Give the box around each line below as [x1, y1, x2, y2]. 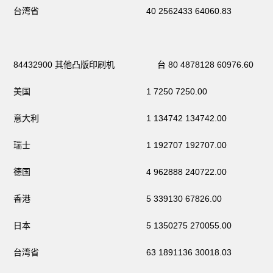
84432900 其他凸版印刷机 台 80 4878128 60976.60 [13, 59, 254, 69]
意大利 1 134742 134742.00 [13, 113, 227, 123]
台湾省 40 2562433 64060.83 [13, 5, 232, 16]
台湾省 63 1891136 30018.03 [13, 247, 232, 257]
